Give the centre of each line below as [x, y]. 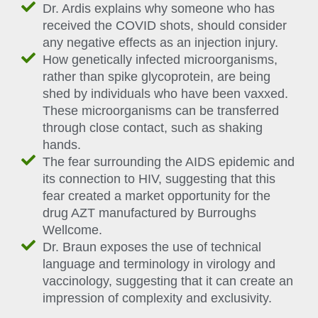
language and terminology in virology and [159, 264]
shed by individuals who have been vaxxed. [165, 93]
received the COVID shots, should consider [165, 25]
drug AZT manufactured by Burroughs [149, 213]
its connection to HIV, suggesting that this [159, 179]
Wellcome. [72, 230]
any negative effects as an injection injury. [160, 42]
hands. [62, 144]
